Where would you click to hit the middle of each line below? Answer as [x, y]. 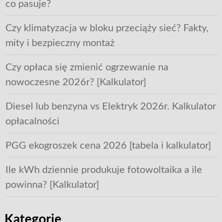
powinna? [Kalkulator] [52, 185]
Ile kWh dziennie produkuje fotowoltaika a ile [104, 170]
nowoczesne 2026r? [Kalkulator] [76, 82]
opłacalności [32, 121]
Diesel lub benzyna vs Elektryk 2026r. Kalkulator [111, 106]
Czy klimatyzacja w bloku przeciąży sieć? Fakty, [107, 28]
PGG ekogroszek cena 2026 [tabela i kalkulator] [108, 145]
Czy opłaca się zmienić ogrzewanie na [87, 67]
